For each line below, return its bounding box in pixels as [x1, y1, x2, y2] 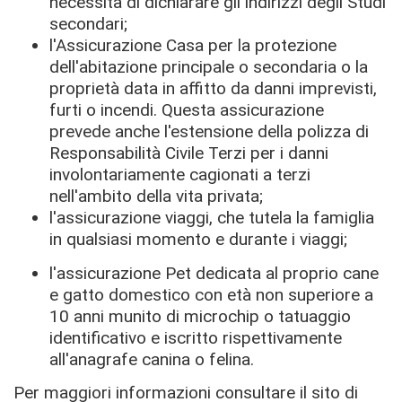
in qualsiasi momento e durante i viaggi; [49, 229, 347, 249]
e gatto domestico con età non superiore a [49, 284, 373, 305]
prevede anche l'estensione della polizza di [49, 121, 369, 142]
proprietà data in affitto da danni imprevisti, [49, 78, 377, 99]
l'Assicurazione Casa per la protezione [49, 35, 336, 56]
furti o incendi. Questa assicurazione [49, 100, 324, 120]
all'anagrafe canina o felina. [49, 348, 254, 370]
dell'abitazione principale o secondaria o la [49, 57, 368, 77]
